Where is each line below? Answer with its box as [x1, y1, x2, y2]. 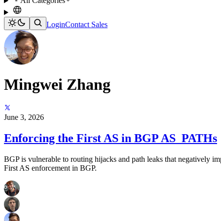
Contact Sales [65, 20, 108, 29]
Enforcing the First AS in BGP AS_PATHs [4, 132, 217, 145]
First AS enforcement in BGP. [4, 164, 97, 173]
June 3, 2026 [4, 113, 44, 122]
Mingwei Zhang [4, 75, 110, 93]
